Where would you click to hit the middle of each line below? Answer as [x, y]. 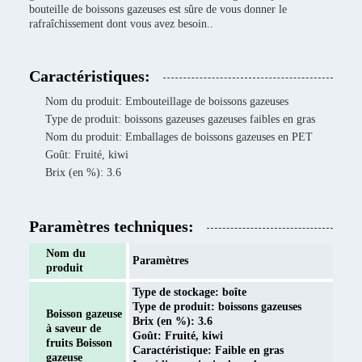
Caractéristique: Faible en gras [208, 350]
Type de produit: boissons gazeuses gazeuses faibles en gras [180, 119]
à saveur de [74, 328]
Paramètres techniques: [112, 226]
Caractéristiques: [90, 76]
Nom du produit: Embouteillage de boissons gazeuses [167, 101]
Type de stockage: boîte [189, 292]
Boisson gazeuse [84, 314]
